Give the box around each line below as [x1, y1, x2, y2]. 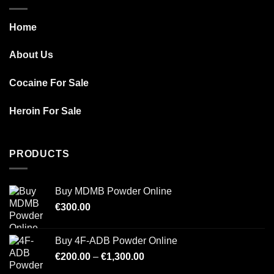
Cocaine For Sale [9, 78, 89, 89]
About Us [9, 50, 53, 61]
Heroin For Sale [9, 106, 81, 117]
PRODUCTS [9, 148, 70, 159]
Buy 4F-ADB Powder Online [55, 235, 177, 246]
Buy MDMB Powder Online [55, 186, 172, 197]
